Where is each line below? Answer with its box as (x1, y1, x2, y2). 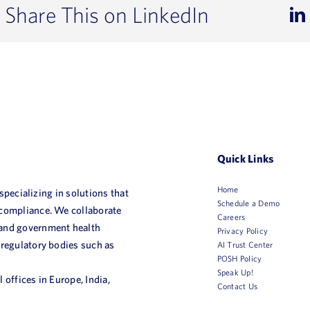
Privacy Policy (217, 225, 268, 235)
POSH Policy (217, 253, 262, 263)
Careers (217, 211, 246, 221)
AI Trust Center (217, 239, 273, 249)
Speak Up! (217, 266, 253, 277)
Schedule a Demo (217, 197, 280, 208)
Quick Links (217, 152, 274, 165)
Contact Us (217, 280, 258, 291)
